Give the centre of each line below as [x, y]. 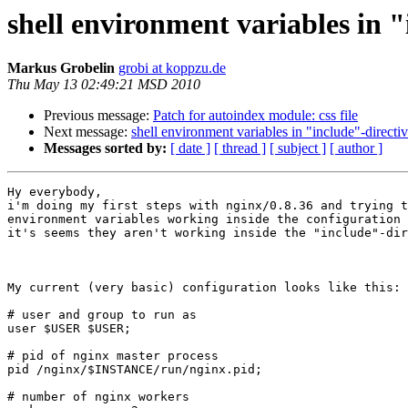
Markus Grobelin [61, 68]
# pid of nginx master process [113, 356]
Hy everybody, [55, 192]
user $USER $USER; [69, 329]
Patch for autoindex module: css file [255, 116]
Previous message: [98, 116]
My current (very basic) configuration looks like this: [204, 288]
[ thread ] [240, 148]
